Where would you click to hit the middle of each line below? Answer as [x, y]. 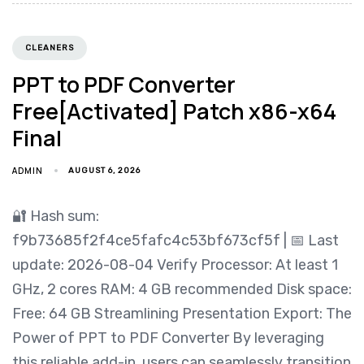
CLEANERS [50, 48]
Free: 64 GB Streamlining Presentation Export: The [182, 313]
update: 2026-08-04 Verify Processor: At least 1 [175, 264]
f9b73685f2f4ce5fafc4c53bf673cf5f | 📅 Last [175, 240]
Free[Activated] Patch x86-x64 [174, 110]
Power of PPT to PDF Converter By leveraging [168, 338]
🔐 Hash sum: [56, 216]
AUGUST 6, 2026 [105, 170]
